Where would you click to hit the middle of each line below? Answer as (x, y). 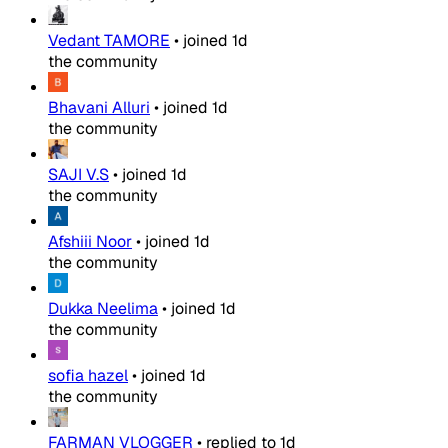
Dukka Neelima (103, 308)
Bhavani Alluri (99, 107)
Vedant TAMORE (109, 40)
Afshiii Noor (90, 241)
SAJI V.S (78, 174)
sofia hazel (88, 375)
